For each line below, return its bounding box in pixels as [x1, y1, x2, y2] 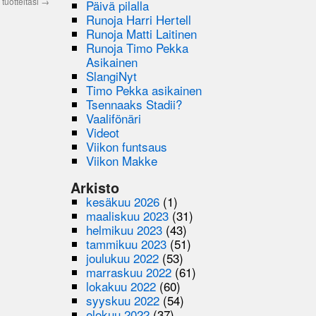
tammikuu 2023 [86, 234, 167, 253]
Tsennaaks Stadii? [86, 95, 183, 113]
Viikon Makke [86, 151, 158, 169]
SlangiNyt [86, 66, 138, 85]
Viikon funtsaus [86, 137, 168, 155]
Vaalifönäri [86, 109, 142, 127]
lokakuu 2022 [86, 276, 157, 295]
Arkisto [71, 177, 120, 197]
